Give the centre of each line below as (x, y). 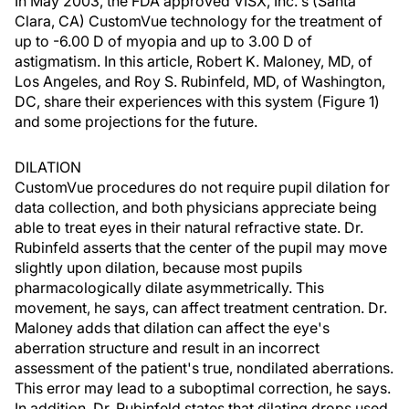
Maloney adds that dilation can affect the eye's (172, 328)
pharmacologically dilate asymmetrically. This (169, 288)
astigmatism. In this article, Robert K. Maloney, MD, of (194, 61)
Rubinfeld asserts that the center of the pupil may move (201, 247)
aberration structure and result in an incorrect (167, 348)
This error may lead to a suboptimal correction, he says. (203, 388)
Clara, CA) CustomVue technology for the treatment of (199, 21)
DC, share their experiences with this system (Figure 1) (197, 101)
